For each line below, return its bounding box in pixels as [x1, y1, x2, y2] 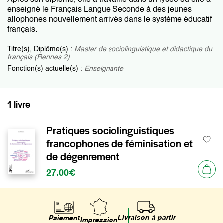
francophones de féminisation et [46, 137, 193, 150]
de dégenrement [46, 150, 119, 163]
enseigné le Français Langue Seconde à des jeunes [7, 6, 192, 14]
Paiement [48, 214, 80, 222]
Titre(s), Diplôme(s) [7, 46, 70, 53]
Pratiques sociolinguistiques [46, 124, 174, 137]
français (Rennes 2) [7, 54, 70, 61]
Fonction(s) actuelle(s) [7, 65, 80, 72]
